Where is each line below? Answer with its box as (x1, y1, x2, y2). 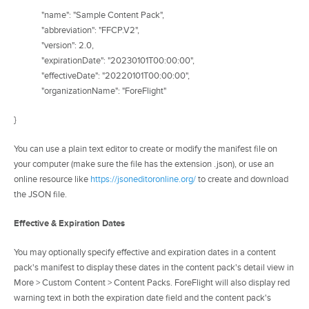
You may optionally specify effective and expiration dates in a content (14, 247, 276, 259)
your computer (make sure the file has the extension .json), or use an (14, 159, 274, 170)
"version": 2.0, (41, 40, 94, 52)
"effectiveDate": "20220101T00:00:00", (41, 70, 190, 82)
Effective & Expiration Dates (14, 218, 125, 230)
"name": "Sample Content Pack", (41, 10, 164, 21)
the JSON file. (14, 189, 67, 201)
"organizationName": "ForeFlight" (41, 86, 166, 97)
